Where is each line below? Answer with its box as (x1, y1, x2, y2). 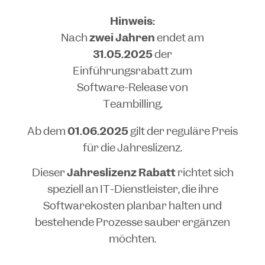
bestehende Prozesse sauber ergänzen (35, 215, 230, 230)
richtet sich (175, 165, 234, 180)
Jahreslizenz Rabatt (66, 165, 176, 180)
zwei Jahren (89, 30, 155, 46)
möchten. (109, 231, 156, 247)
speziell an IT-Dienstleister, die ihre (47, 182, 218, 197)
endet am (155, 30, 204, 46)
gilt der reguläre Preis (128, 123, 238, 138)
